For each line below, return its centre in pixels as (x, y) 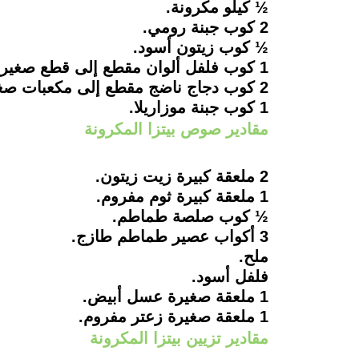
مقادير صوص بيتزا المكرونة (176, 129)
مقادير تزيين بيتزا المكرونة (179, 338)
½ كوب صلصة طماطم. (190, 216)
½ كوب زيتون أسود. (200, 48)
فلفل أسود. (230, 276)
